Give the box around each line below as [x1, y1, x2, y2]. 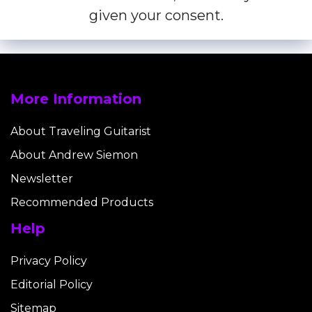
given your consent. [88, 7, 224, 24]
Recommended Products [10, 196, 153, 210]
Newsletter [10, 172, 73, 186]
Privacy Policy [10, 254, 87, 268]
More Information [10, 91, 141, 108]
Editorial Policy [10, 278, 93, 292]
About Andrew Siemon [10, 148, 138, 162]
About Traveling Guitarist [10, 125, 151, 139]
